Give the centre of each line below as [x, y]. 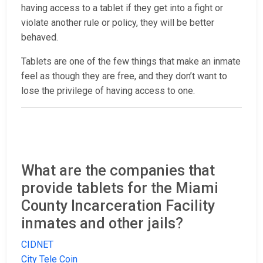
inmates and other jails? [102, 224]
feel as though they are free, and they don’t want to [124, 76]
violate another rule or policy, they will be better [118, 23]
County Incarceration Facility [118, 206]
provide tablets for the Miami [120, 188]
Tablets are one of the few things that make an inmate [131, 62]
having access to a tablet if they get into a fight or [122, 8]
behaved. [41, 38]
